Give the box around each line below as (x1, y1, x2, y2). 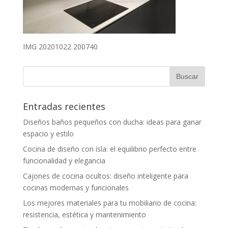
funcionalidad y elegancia (22, 156, 105, 165)
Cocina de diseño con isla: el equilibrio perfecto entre (22, 144, 196, 154)
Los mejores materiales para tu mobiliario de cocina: (22, 198, 196, 208)
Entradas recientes (22, 100, 105, 112)
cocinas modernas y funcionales (22, 183, 129, 192)
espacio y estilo (22, 129, 74, 138)
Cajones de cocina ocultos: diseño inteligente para (22, 171, 188, 181)
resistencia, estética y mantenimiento (22, 210, 146, 219)
